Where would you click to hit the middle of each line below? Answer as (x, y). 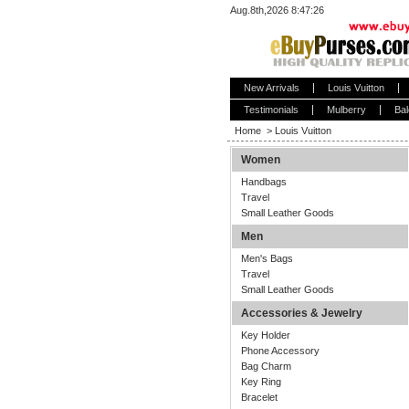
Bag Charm (266, 366)
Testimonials (271, 110)
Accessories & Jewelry (301, 313)
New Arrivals (271, 88)
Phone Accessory (280, 351)
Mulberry (346, 110)
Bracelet (259, 397)
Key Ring (261, 382)
